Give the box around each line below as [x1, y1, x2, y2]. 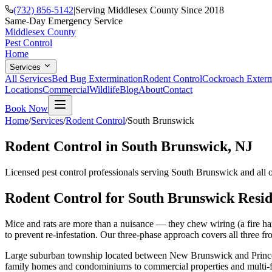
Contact [163, 84, 192, 95]
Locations [5, 84, 42, 95]
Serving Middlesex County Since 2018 [75, 5, 224, 15]
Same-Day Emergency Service [5, 16, 123, 26]
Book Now [5, 103, 48, 114]
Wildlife [89, 84, 120, 95]
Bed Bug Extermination [52, 73, 143, 84]
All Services [5, 73, 52, 84]
